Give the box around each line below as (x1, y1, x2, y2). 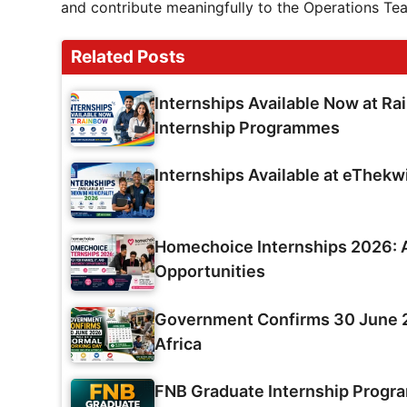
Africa (154, 333, 202, 353)
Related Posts (71, 45, 185, 67)
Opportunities (154, 262, 265, 282)
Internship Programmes (154, 117, 340, 137)
